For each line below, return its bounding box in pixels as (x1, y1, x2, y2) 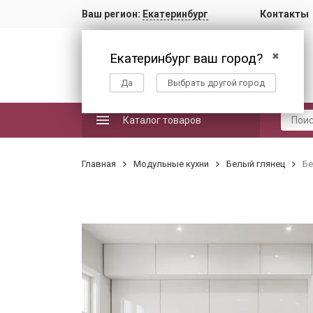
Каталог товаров (123, 115, 201, 126)
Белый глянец (226, 159, 285, 169)
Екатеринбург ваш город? (110, 51, 263, 66)
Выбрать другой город (168, 78, 265, 88)
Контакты (260, 8, 309, 20)
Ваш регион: (82, 8, 143, 20)
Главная (82, 159, 116, 169)
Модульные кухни (133, 159, 209, 169)
